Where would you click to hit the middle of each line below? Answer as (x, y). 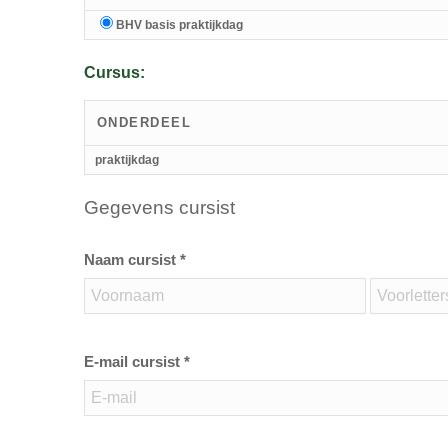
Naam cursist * (134, 259)
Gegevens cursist (159, 207)
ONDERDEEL (144, 122)
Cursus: (114, 73)
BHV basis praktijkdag (179, 25)
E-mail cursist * (136, 361)
